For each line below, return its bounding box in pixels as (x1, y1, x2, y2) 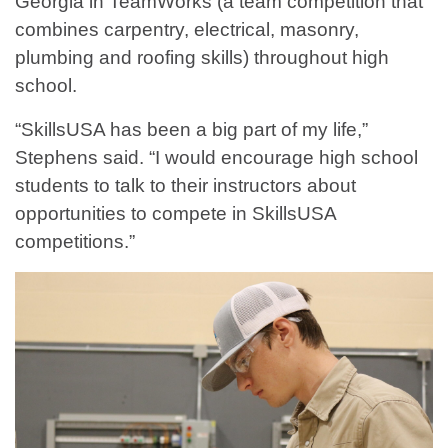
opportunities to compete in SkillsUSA (15, 203, 336, 225)
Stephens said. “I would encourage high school (15, 147, 418, 169)
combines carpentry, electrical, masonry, (15, 19, 359, 41)
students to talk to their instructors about (15, 175, 356, 197)
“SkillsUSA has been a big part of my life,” (15, 119, 368, 141)
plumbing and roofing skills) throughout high (15, 47, 389, 69)
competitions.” (15, 231, 135, 253)
